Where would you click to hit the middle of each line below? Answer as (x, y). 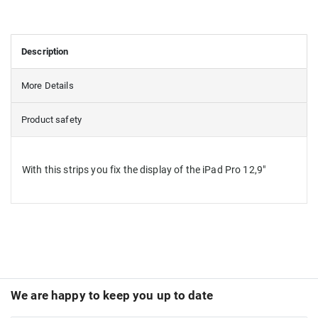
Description (45, 51)
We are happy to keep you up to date (112, 295)
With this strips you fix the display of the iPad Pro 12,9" (144, 169)
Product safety (51, 119)
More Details (48, 85)
